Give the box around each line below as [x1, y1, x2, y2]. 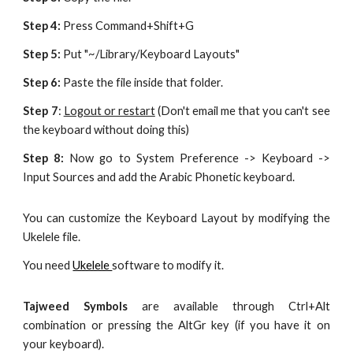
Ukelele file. [23, 229, 84, 243]
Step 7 [23, 103, 58, 117]
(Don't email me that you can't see [154, 103, 330, 117]
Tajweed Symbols [23, 299, 143, 313]
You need [23, 258, 73, 272]
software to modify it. [112, 258, 227, 272]
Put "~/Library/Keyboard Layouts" [61, 46, 240, 61]
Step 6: [23, 75, 61, 89]
